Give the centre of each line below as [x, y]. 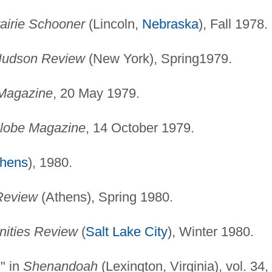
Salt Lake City [126, 231]
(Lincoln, [113, 24]
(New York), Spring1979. [158, 58]
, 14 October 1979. [140, 127]
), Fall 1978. [233, 24]
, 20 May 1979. [96, 93]
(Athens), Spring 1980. [105, 197]
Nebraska [170, 24]
